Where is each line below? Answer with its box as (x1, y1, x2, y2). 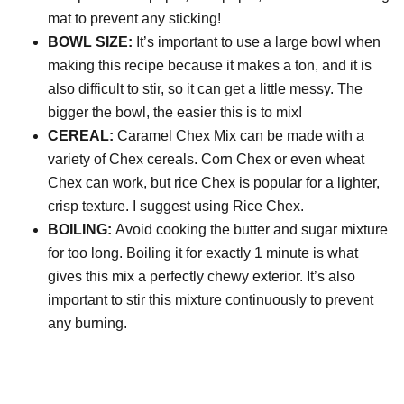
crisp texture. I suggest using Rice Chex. (48, 198, 305, 215)
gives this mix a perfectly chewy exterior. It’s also (48, 269, 356, 285)
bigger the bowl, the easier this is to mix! (48, 105, 303, 121)
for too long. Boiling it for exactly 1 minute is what (48, 245, 359, 262)
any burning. (48, 316, 128, 332)
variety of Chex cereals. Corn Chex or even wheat (48, 151, 365, 168)
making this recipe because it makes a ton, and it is (48, 58, 372, 74)
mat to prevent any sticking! (48, 11, 222, 27)
